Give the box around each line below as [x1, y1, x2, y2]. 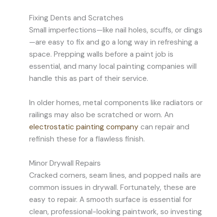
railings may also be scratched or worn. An [29, 109, 173, 120]
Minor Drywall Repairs [29, 158, 101, 168]
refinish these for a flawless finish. [29, 134, 145, 144]
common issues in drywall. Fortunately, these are [29, 182, 196, 192]
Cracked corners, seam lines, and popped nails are [29, 170, 201, 180]
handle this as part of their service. [29, 74, 148, 84]
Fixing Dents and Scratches [29, 13, 124, 23]
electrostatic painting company [29, 122, 139, 132]
